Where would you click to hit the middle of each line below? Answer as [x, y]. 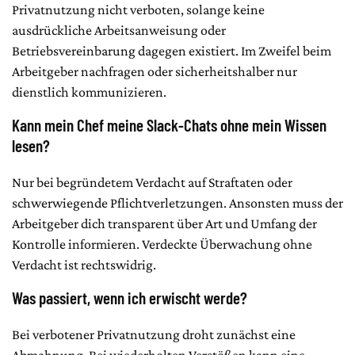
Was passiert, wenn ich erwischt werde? [130, 298]
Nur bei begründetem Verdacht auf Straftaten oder [152, 183]
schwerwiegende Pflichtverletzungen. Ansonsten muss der [177, 203]
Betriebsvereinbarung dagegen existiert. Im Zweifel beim [172, 51]
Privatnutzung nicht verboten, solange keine [138, 10]
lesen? [31, 146]
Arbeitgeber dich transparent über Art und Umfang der [164, 224]
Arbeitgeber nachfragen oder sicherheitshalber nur [155, 72]
